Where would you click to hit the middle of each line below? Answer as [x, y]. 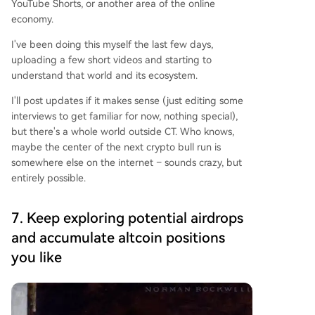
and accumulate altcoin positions [118, 237]
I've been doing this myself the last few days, [112, 44]
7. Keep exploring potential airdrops [127, 218]
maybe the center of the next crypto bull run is [116, 147]
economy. [32, 19]
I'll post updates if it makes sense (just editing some [127, 100]
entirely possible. [49, 178]
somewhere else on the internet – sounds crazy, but [127, 162]
